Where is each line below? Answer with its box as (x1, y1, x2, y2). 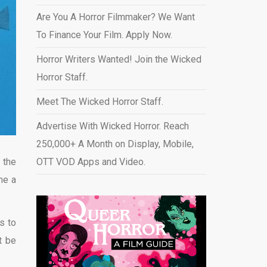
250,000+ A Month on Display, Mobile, (36, 138, 194, 150)
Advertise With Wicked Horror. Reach (36, 120, 189, 132)
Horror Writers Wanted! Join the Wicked (36, 54, 201, 65)
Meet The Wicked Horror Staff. (36, 96, 163, 107)
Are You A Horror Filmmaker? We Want (36, 11, 195, 23)
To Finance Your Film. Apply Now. (36, 29, 172, 41)
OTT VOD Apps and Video (36, 156, 144, 167)
